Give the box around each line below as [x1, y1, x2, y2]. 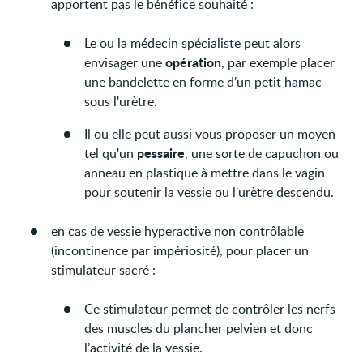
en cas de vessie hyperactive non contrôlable [51, 221, 305, 240]
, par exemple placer [221, 53, 335, 71]
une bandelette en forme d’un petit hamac [84, 72, 322, 91]
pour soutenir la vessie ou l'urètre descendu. [84, 182, 335, 201]
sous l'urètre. [84, 92, 158, 110]
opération [165, 52, 222, 71]
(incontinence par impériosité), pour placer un [51, 241, 310, 259]
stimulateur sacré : [51, 260, 156, 279]
